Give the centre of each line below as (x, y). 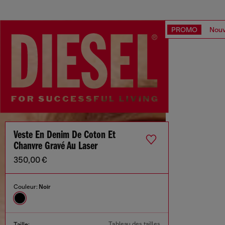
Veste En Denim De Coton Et (65, 136)
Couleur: (26, 187)
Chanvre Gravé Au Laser (55, 147)
